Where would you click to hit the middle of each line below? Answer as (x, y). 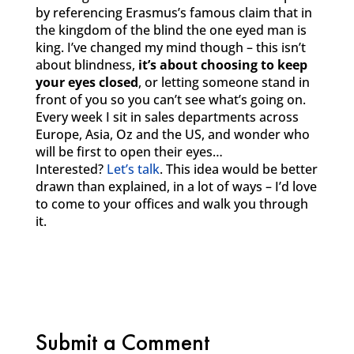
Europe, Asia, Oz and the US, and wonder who (172, 134)
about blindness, (87, 65)
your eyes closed (87, 82)
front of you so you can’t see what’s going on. (170, 100)
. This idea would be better (238, 169)
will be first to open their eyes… (129, 152)
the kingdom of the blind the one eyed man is (171, 30)
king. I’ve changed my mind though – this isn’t (170, 47)
